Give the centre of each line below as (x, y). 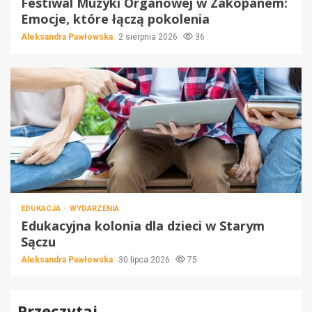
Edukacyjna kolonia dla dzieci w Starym (143, 226)
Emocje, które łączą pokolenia (115, 19)
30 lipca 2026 (145, 260)
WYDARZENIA (94, 209)
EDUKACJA (42, 209)
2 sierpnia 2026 (149, 37)
